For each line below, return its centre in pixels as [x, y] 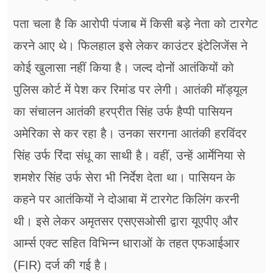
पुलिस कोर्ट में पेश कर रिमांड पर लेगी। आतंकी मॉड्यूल [130, 90]
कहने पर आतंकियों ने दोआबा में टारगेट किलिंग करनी [126, 200]
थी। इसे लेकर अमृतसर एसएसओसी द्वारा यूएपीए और [126, 222]
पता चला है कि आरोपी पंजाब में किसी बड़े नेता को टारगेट [136, 24]
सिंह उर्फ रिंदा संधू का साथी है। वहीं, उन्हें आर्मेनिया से [129, 156]
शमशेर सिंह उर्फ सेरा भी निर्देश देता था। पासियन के [124, 178]
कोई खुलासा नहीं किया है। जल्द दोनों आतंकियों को [124, 68]
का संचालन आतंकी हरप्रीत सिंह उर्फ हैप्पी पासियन [123, 112]
